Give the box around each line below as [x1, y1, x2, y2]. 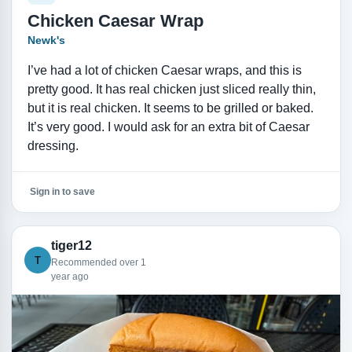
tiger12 [50, 239, 92, 253]
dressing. [27, 139, 79, 153]
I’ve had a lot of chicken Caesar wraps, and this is [27, 64, 302, 78]
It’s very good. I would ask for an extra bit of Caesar [27, 120, 310, 134]
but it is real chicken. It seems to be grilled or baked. [27, 101, 313, 115]
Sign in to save [29, 186, 95, 198]
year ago [50, 271, 89, 283]
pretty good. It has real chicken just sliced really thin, [27, 82, 316, 97]
